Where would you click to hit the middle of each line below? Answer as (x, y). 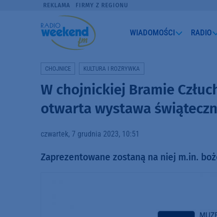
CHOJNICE (58, 68)
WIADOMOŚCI (153, 32)
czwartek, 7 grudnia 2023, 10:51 (90, 134)
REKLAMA (57, 5)
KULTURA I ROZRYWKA (112, 68)
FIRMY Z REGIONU (102, 5)
